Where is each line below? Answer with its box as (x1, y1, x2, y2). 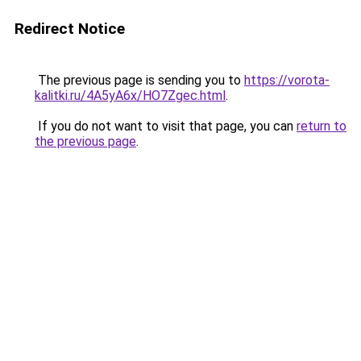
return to (297, 118, 346, 134)
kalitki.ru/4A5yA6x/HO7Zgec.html (35, 88, 226, 103)
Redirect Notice (15, 19, 125, 38)
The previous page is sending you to (35, 73, 244, 88)
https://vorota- (244, 73, 330, 88)
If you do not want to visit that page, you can (35, 118, 297, 134)
